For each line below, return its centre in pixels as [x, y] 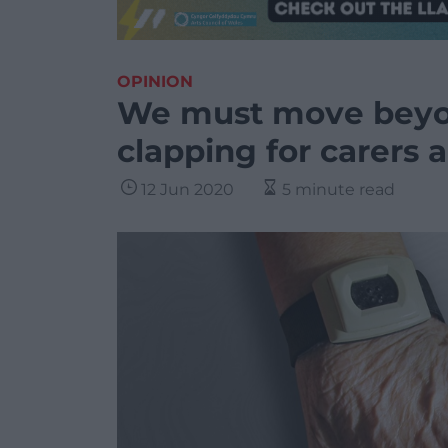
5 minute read [338, 189]
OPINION [155, 81]
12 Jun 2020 [187, 189]
